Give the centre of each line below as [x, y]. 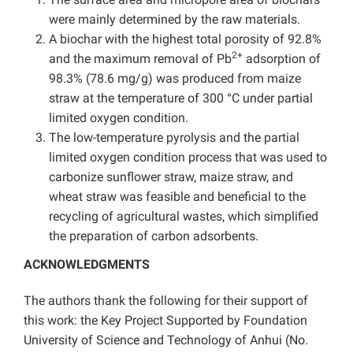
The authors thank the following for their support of [166, 301]
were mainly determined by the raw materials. [175, 20]
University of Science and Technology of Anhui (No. [166, 340]
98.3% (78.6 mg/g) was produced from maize [175, 79]
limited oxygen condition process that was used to [188, 158]
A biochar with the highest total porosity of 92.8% [185, 39]
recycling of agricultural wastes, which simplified [184, 217]
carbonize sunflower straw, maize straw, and [171, 177]
